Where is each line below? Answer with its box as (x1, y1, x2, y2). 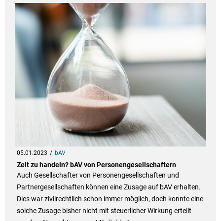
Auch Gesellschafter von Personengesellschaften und (16, 171, 179, 180)
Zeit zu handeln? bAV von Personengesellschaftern (16, 161, 176, 169)
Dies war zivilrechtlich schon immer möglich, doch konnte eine (16, 195, 203, 203)
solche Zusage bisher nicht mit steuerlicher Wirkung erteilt (16, 207, 191, 215)
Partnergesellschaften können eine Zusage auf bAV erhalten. (16, 183, 201, 191)
